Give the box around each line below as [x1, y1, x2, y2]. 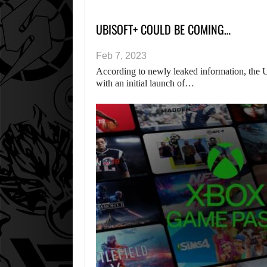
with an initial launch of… [96, 78, 194, 89]
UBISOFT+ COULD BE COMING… [96, 20, 231, 39]
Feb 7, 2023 [96, 51, 147, 61]
